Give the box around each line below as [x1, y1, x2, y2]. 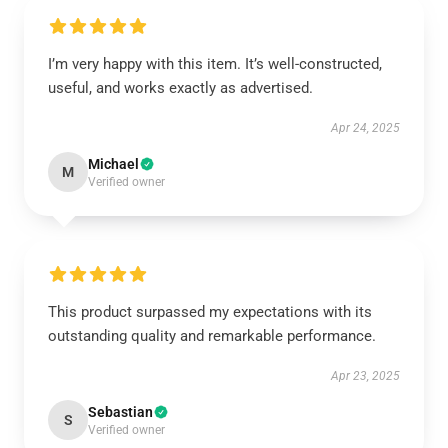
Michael [88, 156, 139, 172]
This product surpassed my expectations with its [48, 303, 372, 321]
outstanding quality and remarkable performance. [48, 327, 376, 345]
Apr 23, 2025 [331, 369, 400, 383]
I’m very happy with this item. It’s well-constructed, [48, 55, 382, 73]
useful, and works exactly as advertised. [48, 79, 313, 97]
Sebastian [88, 404, 153, 420]
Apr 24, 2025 [331, 121, 400, 135]
